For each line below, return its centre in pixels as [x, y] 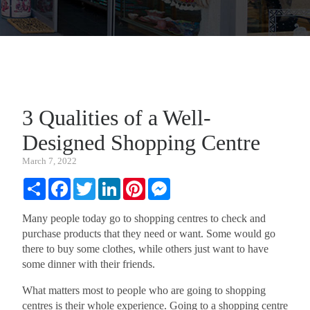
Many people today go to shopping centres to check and [144, 218]
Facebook [92, 183]
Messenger [194, 183]
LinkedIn [140, 183]
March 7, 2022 [49, 161]
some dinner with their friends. [89, 264]
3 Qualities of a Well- [117, 118]
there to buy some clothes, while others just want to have [145, 249]
